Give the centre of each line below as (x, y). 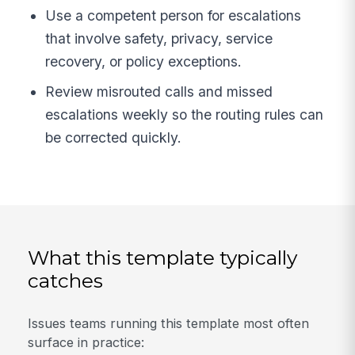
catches (66, 281)
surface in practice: (86, 342)
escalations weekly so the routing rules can (185, 115)
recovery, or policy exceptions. (144, 62)
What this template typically (163, 258)
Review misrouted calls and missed (159, 92)
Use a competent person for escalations (174, 16)
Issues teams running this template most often (169, 323)
